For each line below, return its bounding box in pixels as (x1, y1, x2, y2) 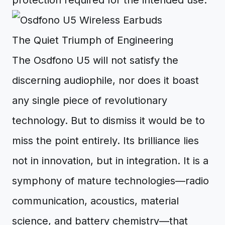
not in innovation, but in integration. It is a (12, 155, 208, 167)
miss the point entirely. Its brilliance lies (12, 135, 199, 147)
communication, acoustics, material (12, 195, 179, 207)
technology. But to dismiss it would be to (12, 115, 205, 127)
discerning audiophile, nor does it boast (12, 74, 199, 86)
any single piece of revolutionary (12, 94, 167, 106)
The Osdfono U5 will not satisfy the (12, 54, 178, 66)
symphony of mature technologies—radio (12, 175, 209, 187)
